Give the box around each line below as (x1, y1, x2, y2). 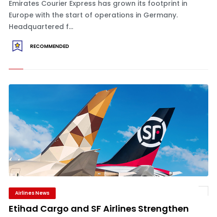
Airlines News (15, 189, 49, 197)
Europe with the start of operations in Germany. (8, 10, 178, 20)
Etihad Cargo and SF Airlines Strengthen (8, 202, 189, 215)
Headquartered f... (8, 22, 73, 31)
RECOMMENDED (30, 43, 69, 50)
